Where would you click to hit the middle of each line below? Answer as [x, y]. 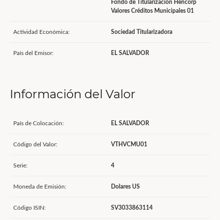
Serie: [20, 165]
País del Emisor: [33, 53]
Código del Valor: [35, 144]
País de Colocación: [39, 123]
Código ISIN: [29, 208]
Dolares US [125, 187]
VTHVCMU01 [129, 144]
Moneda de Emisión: [40, 187]
